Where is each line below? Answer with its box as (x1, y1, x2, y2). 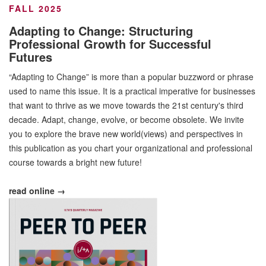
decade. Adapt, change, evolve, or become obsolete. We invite (9, 113, 244, 125)
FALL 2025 (9, 2, 62, 14)
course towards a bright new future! (9, 156, 142, 168)
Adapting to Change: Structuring (9, 21, 193, 39)
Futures (9, 47, 52, 65)
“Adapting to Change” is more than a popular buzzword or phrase (9, 70, 254, 83)
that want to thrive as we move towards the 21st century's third (9, 99, 243, 111)
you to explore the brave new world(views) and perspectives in (9, 127, 243, 140)
